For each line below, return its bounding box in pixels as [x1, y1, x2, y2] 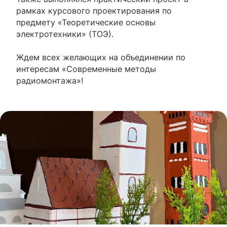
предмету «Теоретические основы [16, 17, 156, 27]
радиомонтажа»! [16, 75, 83, 86]
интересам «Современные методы [16, 64, 156, 74]
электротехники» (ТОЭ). [16, 29, 113, 39]
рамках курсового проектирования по [16, 6, 172, 16]
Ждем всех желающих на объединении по [16, 52, 185, 62]
